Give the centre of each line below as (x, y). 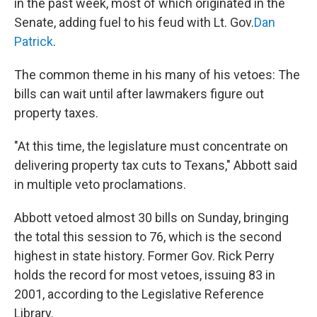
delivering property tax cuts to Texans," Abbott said (156, 165)
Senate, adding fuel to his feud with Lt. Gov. (134, 22)
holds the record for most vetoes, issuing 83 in (145, 275)
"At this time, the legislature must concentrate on (151, 146)
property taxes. (56, 113)
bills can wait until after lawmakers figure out (139, 93)
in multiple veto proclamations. (100, 184)
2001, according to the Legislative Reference (139, 294)
